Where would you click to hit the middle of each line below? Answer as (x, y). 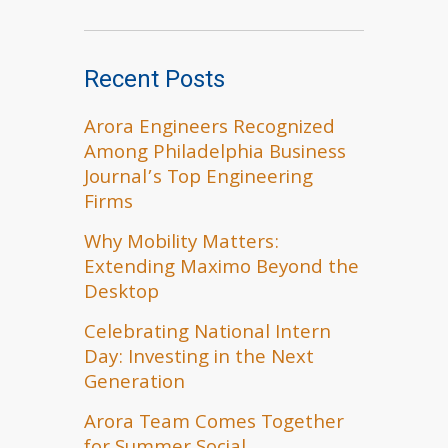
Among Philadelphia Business (215, 154)
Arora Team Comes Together (214, 424)
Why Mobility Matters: (181, 244)
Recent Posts (154, 79)
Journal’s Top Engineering (198, 179)
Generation (134, 384)
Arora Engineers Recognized (209, 129)
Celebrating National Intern (207, 334)
